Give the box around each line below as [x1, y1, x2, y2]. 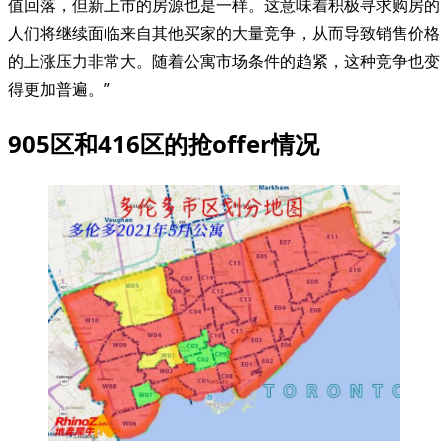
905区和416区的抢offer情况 [8, 126, 319, 160]
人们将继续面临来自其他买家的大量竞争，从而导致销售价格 [8, 22, 440, 44]
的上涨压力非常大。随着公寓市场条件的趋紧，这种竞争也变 [8, 50, 440, 72]
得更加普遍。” [8, 78, 110, 100]
